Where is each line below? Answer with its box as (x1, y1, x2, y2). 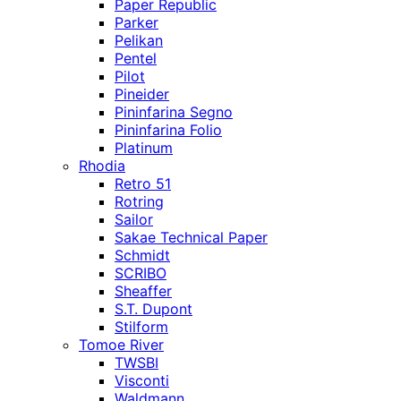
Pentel (115, 49, 157, 67)
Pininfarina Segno (115, 103, 233, 121)
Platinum (115, 139, 173, 157)
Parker (115, 13, 158, 31)
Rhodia (79, 157, 125, 175)
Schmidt (115, 246, 170, 264)
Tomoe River (79, 336, 164, 354)
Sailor (115, 210, 153, 228)
